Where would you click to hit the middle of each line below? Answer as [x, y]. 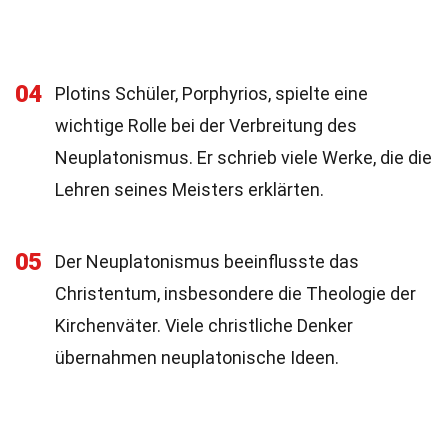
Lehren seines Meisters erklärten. [189, 189]
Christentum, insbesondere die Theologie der [235, 293]
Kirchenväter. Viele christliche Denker [204, 325]
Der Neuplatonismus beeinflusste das [207, 261]
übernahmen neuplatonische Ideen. [197, 357]
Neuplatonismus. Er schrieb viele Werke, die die [243, 157]
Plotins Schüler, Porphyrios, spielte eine [211, 93]
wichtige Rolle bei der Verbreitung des [206, 125]
